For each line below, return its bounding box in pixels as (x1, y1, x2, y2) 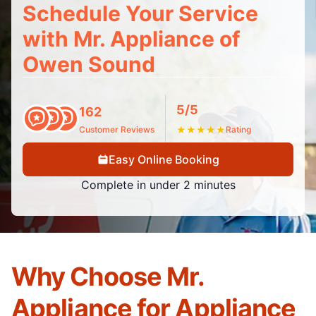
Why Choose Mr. (11, 261, 205, 292)
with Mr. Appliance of (23, 26, 241, 51)
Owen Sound (23, 51, 155, 77)
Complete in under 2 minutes (80, 178, 236, 192)
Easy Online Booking (108, 152, 219, 166)
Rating (226, 124, 251, 135)
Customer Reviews (79, 124, 154, 135)
